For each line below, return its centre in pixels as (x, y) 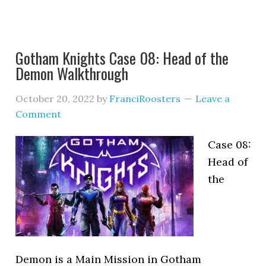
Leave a (213, 99)
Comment (39, 114)
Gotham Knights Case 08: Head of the (122, 58)
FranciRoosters (145, 99)
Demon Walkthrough (72, 73)
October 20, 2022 (55, 99)
